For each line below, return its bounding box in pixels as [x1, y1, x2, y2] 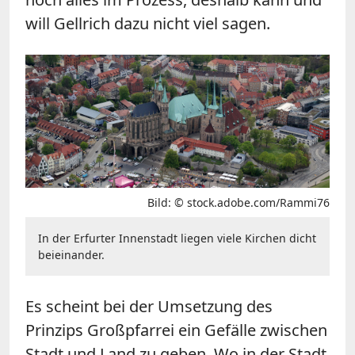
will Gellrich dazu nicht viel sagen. [25, 12, 270, 34]
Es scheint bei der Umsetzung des [25, 295, 273, 317]
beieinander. [38, 246, 105, 262]
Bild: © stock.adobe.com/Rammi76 [147, 194, 330, 210]
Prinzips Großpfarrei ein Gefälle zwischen [25, 319, 327, 341]
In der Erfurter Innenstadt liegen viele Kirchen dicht [38, 230, 316, 246]
